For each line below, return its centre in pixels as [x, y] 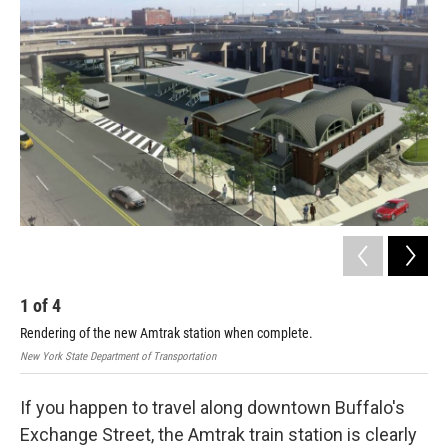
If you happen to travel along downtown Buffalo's [212, 408]
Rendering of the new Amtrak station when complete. [166, 333]
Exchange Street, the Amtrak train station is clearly [218, 435]
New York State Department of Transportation [118, 357]
